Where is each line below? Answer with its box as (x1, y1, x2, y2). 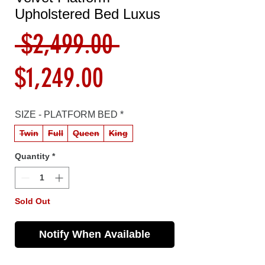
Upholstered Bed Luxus (15, 5, 160, 22)
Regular (119, 27, 190, 60)
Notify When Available (39, 228, 150, 240)
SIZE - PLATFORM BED (15, 109, 118, 119)
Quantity (15, 151, 50, 161)
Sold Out (15, 196, 50, 206)
